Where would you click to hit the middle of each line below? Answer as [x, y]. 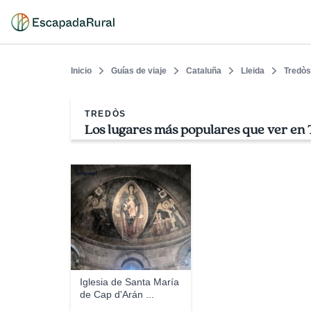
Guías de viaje [139, 71]
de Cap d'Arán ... [117, 294]
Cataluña [204, 71]
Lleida [253, 71]
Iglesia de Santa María [129, 282]
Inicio [81, 71]
